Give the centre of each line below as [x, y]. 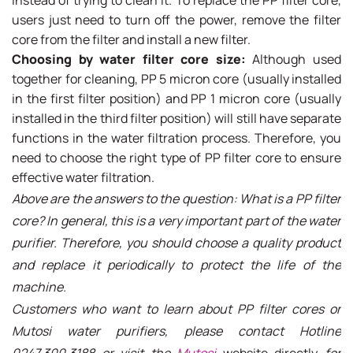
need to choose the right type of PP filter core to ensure [176, 157]
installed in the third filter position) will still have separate [176, 118]
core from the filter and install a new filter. [131, 39]
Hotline [321, 331]
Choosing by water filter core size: [129, 59]
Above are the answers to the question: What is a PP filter [176, 198]
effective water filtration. [83, 177]
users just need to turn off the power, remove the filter [176, 19]
